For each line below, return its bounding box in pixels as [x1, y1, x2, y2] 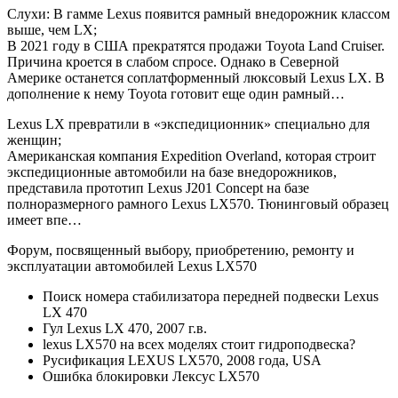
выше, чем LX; [7, 22, 97, 38]
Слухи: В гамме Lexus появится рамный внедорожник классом [7, 6, 390, 22]
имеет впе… [7, 212, 82, 228]
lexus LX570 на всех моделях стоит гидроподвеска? [43, 337, 355, 353]
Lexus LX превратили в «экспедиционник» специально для [7, 116, 370, 132]
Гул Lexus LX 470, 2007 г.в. [43, 321, 207, 337]
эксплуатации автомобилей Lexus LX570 [7, 259, 257, 275]
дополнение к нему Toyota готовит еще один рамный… [7, 86, 345, 102]
